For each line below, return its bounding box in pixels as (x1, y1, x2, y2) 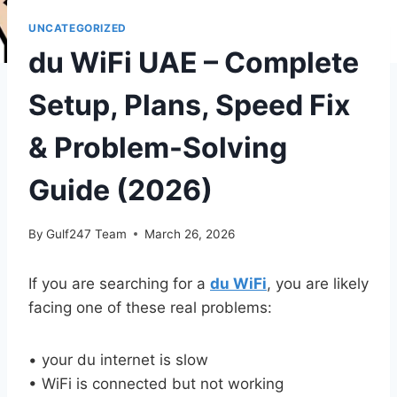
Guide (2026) (28, 172, 213, 207)
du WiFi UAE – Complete (28, 44, 359, 80)
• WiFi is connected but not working (28, 374, 284, 393)
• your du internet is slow (28, 350, 208, 369)
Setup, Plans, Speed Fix (28, 87, 350, 122)
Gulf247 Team (46, 226, 128, 241)
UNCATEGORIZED (28, 20, 127, 35)
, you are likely (267, 274, 369, 292)
